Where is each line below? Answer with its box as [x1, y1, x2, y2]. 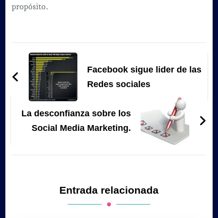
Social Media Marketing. [32, 123, 131, 133]
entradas [11, 79, 77, 97]
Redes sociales [87, 79, 150, 89]
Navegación [11, 42, 100, 60]
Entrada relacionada [59, 184, 159, 196]
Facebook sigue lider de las [87, 64, 201, 74]
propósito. [11, 1, 48, 11]
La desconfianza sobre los [21, 108, 131, 118]
